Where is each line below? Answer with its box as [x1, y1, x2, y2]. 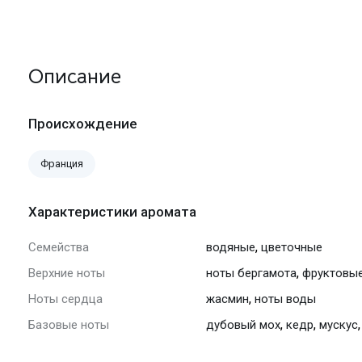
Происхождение [28, 116, 137, 133]
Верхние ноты [28, 266, 105, 281]
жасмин [206, 292, 249, 307]
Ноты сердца [28, 292, 103, 307]
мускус [319, 318, 358, 333]
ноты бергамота [206, 266, 297, 281]
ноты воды [255, 292, 316, 307]
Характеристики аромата [28, 204, 196, 221]
